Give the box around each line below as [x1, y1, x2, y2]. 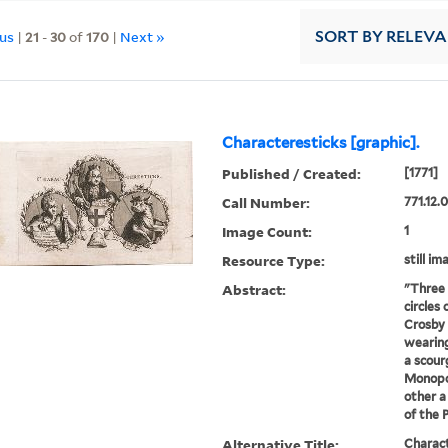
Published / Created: [222, 164, 362, 184]
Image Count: [222, 222, 313, 242]
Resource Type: [222, 251, 326, 271]
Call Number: [222, 193, 311, 213]
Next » [120, 26, 166, 46]
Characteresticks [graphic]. [222, 134, 420, 153]
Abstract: [222, 280, 287, 300]
